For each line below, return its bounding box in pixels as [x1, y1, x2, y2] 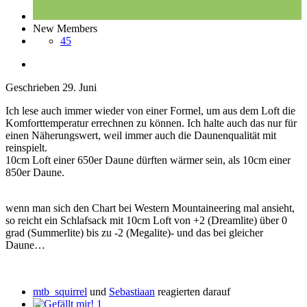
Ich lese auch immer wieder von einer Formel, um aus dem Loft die [5, 105, 295, 117]
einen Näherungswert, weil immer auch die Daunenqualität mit [5, 130, 276, 142]
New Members [33, 23, 97, 35]
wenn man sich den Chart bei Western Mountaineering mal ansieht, [5, 202, 295, 214]
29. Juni [62, 82, 97, 94]
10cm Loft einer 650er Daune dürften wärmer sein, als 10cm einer [5, 154, 291, 167]
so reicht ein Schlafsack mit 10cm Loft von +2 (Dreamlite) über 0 [5, 214, 287, 227]
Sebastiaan [109, 286, 155, 298]
